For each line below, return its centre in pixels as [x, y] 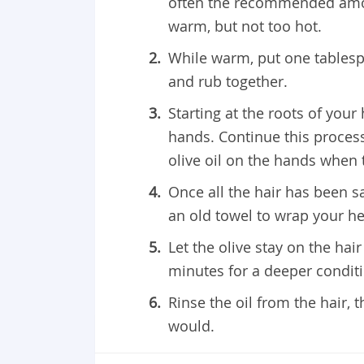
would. [191, 326]
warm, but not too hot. [245, 26]
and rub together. [228, 82]
